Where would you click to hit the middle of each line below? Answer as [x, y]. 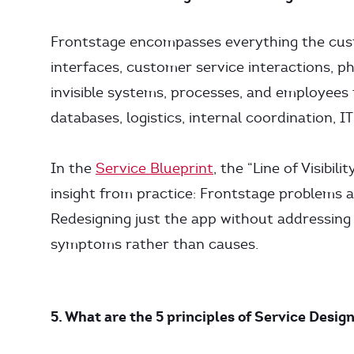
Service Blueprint [154, 168]
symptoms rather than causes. [154, 244]
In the [73, 168]
